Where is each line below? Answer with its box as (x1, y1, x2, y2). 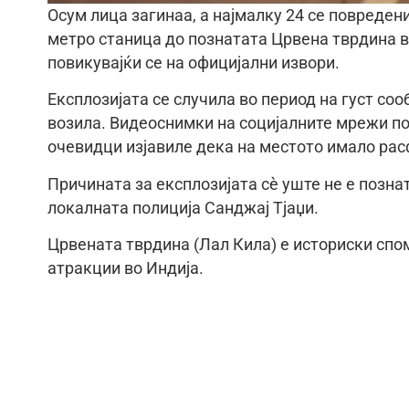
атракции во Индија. (47, 259, 204, 278)
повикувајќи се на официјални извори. (47, 53, 340, 72)
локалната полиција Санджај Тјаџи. (47, 198, 319, 217)
